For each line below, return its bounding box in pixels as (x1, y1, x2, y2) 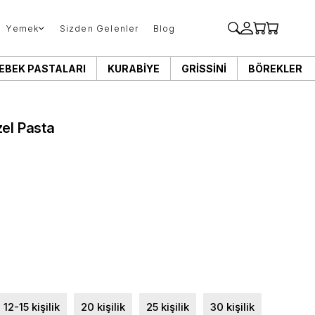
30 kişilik (210, 300, 255, 314)
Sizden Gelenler (59, 22, 139, 34)
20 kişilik (80, 300, 125, 314)
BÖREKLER (247, 63, 302, 75)
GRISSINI (181, 63, 226, 75)
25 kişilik (146, 300, 189, 314)
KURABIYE (107, 63, 160, 75)
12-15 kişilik (3, 300, 60, 314)
